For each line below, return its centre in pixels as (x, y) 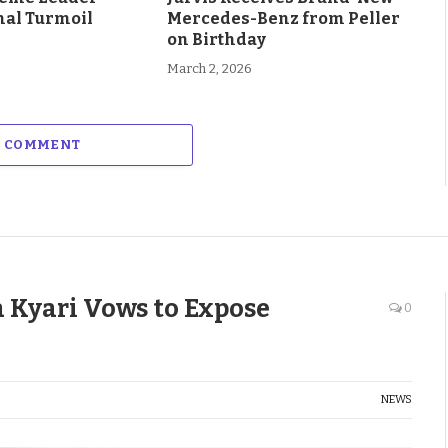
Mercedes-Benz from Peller (283, 19)
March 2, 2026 (209, 69)
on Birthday (216, 40)
